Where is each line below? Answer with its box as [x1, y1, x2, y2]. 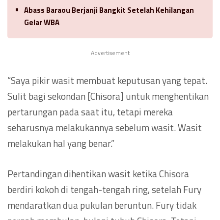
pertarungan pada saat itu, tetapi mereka [7, 104, 173, 119]
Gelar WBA [24, 16, 59, 28]
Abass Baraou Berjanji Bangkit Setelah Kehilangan [24, 4, 194, 16]
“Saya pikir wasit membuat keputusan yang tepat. [7, 73, 207, 87]
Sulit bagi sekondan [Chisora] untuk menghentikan [7, 88, 209, 103]
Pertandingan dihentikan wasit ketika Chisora [7, 166, 189, 181]
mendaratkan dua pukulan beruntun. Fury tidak [7, 197, 196, 212]
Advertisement [90, 48, 130, 57]
